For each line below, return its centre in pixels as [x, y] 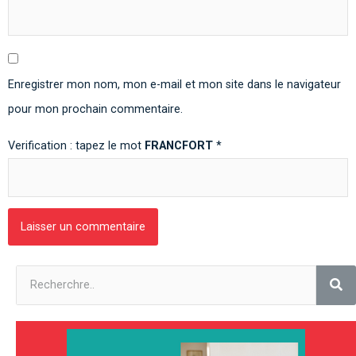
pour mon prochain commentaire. [95, 109]
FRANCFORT [179, 145]
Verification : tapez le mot [76, 145]
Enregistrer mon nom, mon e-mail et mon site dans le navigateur [174, 84]
